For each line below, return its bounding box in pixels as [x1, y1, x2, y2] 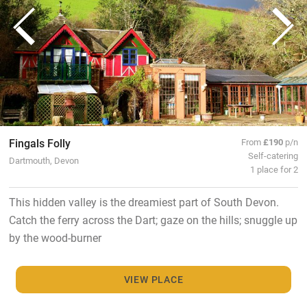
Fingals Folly [8, 135, 71, 150]
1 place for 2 [250, 162, 299, 175]
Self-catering [248, 149, 299, 161]
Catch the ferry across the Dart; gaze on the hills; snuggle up [8, 212, 297, 227]
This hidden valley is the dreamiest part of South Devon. [8, 194, 279, 209]
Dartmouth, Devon [8, 153, 79, 166]
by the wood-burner [8, 230, 101, 245]
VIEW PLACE [123, 272, 184, 286]
